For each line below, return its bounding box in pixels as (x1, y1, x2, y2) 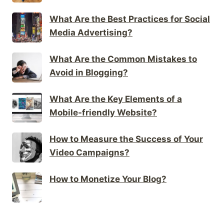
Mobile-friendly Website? (49, 107, 157, 117)
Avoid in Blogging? (49, 67, 128, 77)
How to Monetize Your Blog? (49, 173, 166, 184)
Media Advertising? (49, 27, 132, 37)
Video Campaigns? (49, 147, 129, 157)
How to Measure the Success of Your (49, 133, 203, 144)
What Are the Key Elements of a (49, 93, 182, 104)
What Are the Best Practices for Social (49, 13, 210, 24)
